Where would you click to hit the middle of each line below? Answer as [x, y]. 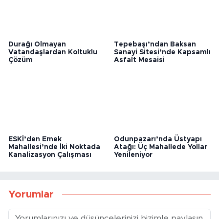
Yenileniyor [133, 170]
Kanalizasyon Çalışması [50, 170]
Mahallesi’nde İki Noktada [54, 162]
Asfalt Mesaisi [139, 74]
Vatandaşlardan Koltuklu [53, 66]
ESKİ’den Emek [35, 154]
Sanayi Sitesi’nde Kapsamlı [162, 66]
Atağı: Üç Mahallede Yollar [160, 162]
